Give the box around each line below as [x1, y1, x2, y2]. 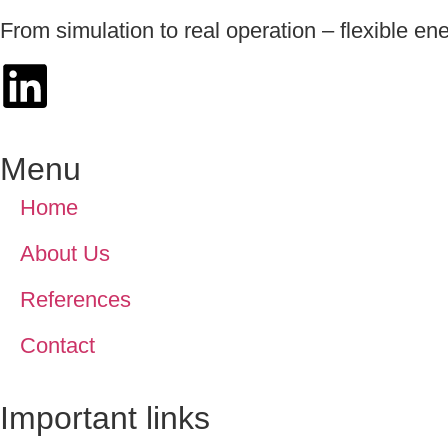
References [20, 287, 131, 313]
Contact [20, 333, 95, 359]
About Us [20, 241, 110, 267]
